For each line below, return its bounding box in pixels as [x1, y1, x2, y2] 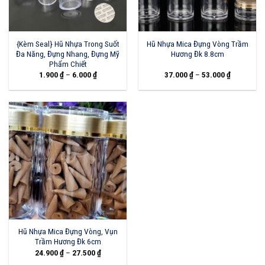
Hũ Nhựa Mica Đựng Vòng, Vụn [18, 227, 118, 237]
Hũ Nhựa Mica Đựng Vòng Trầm [146, 38, 248, 49]
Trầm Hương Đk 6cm [34, 237, 101, 247]
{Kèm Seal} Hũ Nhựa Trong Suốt [16, 38, 119, 49]
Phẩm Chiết [49, 59, 87, 69]
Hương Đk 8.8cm [170, 49, 224, 59]
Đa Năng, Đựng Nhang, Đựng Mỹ [16, 49, 119, 59]
